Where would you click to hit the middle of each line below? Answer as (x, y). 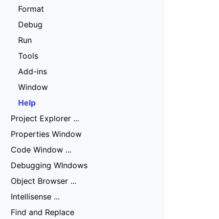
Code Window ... (41, 150)
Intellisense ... (35, 197)
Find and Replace (43, 212)
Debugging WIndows (49, 165)
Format (31, 9)
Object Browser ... (44, 181)
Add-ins (33, 71)
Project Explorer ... (45, 118)
